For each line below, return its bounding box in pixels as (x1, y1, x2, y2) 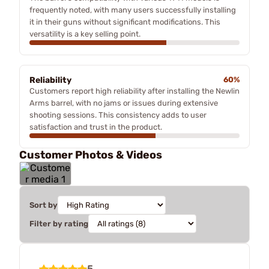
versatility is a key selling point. (29, 29, 141, 38)
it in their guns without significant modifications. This (29, 17, 220, 26)
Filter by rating (29, 219, 88, 228)
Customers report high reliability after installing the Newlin (29, 86, 240, 95)
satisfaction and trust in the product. (29, 122, 162, 131)
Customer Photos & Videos (19, 148, 162, 162)
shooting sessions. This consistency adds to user (29, 110, 207, 119)
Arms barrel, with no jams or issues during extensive (29, 98, 218, 107)
